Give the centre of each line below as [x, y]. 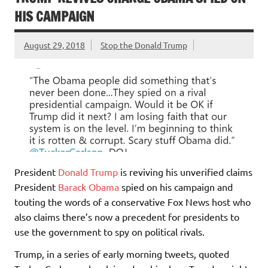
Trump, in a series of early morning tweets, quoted [122, 253]
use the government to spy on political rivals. [109, 231]
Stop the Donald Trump [144, 45]
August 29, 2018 [54, 45]
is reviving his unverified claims [185, 171]
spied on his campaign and [176, 186]
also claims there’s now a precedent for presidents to [127, 216]
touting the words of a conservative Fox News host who [133, 201]
